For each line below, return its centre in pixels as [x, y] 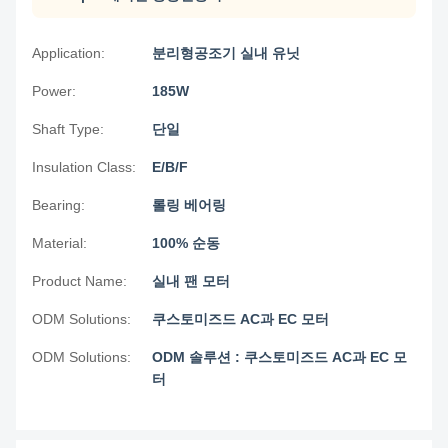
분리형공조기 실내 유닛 [226, 53]
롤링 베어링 [189, 205]
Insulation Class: [84, 167]
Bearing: [58, 205]
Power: [54, 91]
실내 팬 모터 [191, 281]
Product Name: [79, 281]
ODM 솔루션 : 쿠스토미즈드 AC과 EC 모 [279, 357]
